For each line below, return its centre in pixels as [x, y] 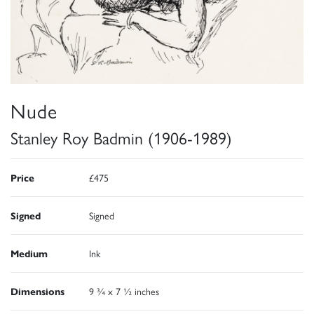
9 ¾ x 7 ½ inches [124, 291]
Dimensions [37, 291]
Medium [29, 253]
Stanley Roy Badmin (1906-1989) [121, 138]
